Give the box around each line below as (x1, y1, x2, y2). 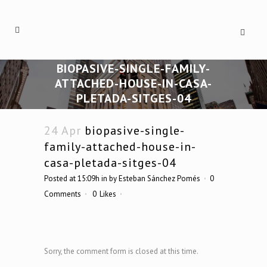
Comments (44, 188, 81, 199)
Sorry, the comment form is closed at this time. (44, 246, 198, 256)
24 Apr (44, 122, 81, 138)
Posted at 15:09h (44, 173, 100, 184)
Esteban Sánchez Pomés (119, 173, 200, 184)
